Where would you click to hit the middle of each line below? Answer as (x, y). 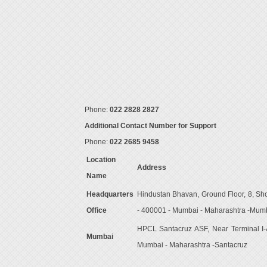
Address (151, 167)
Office (96, 210)
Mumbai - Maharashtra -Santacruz (192, 245)
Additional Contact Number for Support (150, 126)
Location (101, 160)
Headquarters (110, 194)
